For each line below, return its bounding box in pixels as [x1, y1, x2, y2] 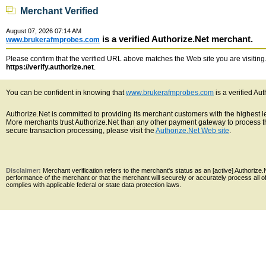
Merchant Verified [15, 6, 99, 16]
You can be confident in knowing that [6, 88, 126, 97]
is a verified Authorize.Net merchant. [100, 34, 253, 44]
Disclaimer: [6, 167, 43, 174]
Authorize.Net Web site [156, 126, 229, 135]
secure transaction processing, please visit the [6, 126, 156, 135]
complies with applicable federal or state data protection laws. [6, 181, 181, 188]
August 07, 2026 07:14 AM [6, 27, 81, 34]
